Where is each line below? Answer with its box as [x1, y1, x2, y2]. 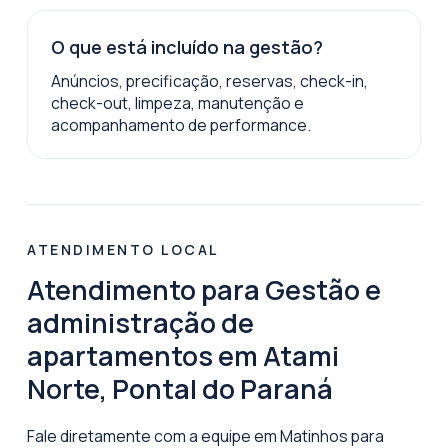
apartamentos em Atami [27, 336, 339, 374]
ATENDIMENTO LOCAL [27, 240, 219, 259]
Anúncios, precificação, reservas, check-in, [50, 69, 368, 92]
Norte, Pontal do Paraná [27, 369, 333, 407]
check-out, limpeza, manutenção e [50, 91, 304, 114]
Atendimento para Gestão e [27, 270, 381, 308]
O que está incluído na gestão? [50, 34, 323, 59]
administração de [27, 303, 254, 341]
